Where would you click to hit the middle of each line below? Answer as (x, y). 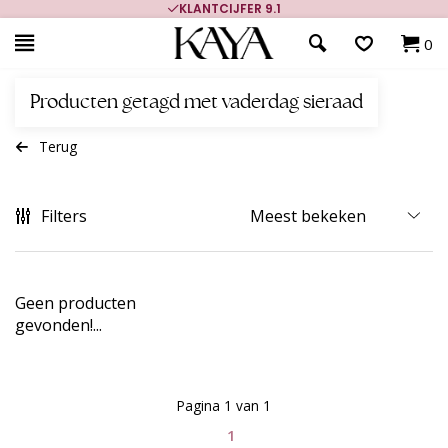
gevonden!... (58, 325)
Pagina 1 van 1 (224, 405)
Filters (64, 216)
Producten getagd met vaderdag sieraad (196, 102)
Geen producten (75, 303)
